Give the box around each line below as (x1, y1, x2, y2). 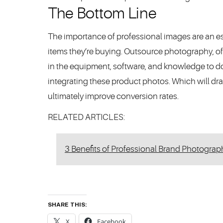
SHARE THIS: (48, 201, 87, 208)
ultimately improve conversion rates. (48, 92, 179, 101)
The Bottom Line (48, 4, 157, 22)
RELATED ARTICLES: (48, 112, 125, 122)
